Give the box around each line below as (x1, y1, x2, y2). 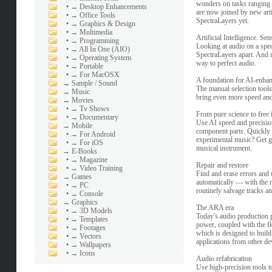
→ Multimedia (70, 28, 112, 36)
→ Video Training (70, 164, 123, 172)
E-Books (71, 147, 97, 155)
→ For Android (70, 130, 115, 138)
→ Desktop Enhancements (70, 2, 147, 11)
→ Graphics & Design (70, 19, 135, 28)
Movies (71, 96, 93, 104)
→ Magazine (70, 155, 107, 164)
